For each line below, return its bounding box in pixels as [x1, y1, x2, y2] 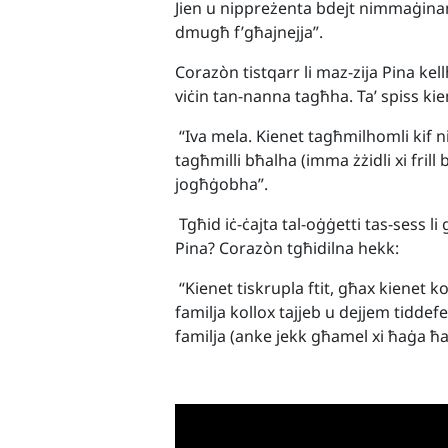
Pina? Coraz [175, 237, 264, 259]
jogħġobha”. [175, 173, 269, 195]
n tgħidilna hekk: [273, 237, 400, 259]
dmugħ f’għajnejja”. [175, 21, 324, 43]
